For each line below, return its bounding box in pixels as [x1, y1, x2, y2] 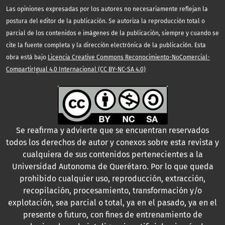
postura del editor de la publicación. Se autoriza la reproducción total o [6, 18, 205, 25]
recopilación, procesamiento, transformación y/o [23, 186, 202, 196]
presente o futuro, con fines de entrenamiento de [23, 210, 202, 220]
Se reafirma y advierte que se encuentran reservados [16, 126, 209, 136]
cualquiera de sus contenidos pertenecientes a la [22, 150, 203, 160]
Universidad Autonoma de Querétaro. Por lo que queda [12, 162, 213, 172]
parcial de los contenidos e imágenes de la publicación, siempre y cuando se [6, 30, 219, 37]
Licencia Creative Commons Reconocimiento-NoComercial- [48, 54, 210, 61]
